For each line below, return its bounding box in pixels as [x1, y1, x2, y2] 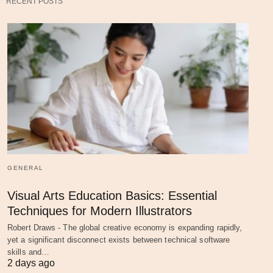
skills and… [7, 247, 50, 257]
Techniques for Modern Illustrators [7, 204, 192, 218]
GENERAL [7, 164, 44, 171]
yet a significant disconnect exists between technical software [7, 235, 230, 244]
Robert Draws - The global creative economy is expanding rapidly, [7, 222, 243, 232]
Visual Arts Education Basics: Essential [7, 188, 217, 202]
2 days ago [7, 257, 55, 268]
